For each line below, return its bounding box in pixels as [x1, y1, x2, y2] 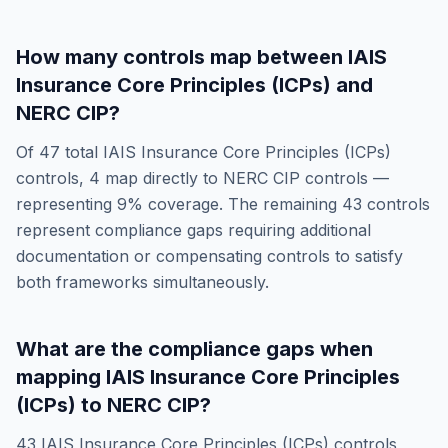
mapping [16, 365, 106, 389]
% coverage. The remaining [127, 194, 342, 214]
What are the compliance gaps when [16, 337, 373, 361]
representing [16, 194, 117, 214]
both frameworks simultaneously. [16, 272, 269, 292]
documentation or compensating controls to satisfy [16, 246, 403, 266]
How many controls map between [16, 45, 348, 69]
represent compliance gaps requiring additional [16, 220, 371, 240]
